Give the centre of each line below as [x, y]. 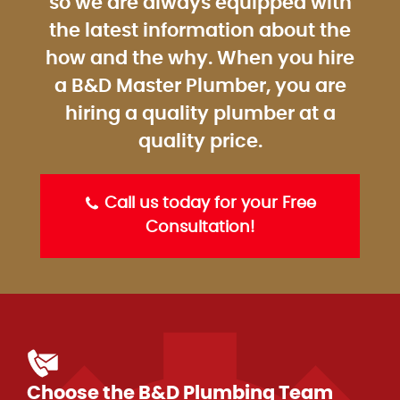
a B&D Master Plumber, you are [200, 87]
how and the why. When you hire [200, 59]
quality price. [200, 142]
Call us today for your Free [208, 204]
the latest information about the [200, 31]
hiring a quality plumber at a [200, 114]
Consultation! [200, 228]
